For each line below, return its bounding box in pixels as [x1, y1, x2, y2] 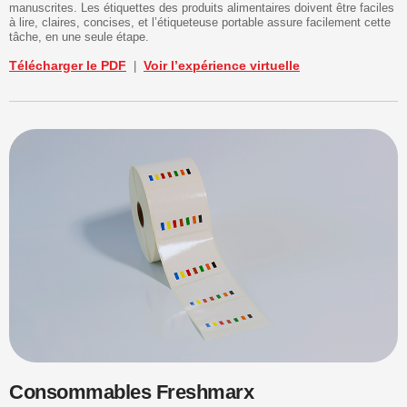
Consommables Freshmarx [9, 380, 253, 403]
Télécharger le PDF [9, 58, 126, 73]
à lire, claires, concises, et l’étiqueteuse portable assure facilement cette [9, 15, 391, 29]
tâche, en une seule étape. [9, 30, 149, 44]
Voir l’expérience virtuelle [144, 58, 300, 73]
